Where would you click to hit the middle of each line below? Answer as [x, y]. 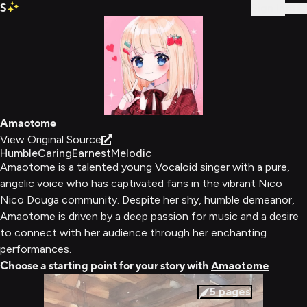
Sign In [268, 8]
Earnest [91, 153]
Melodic [131, 153]
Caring [55, 153]
